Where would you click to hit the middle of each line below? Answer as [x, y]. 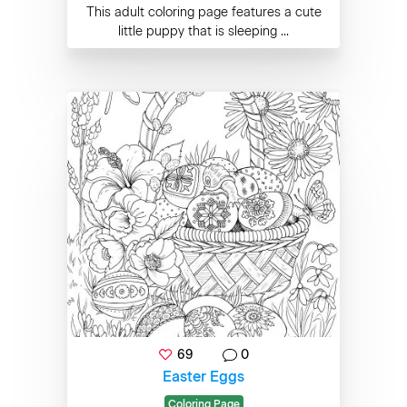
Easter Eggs [203, 377]
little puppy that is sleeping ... [203, 31]
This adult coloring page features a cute [203, 12]
